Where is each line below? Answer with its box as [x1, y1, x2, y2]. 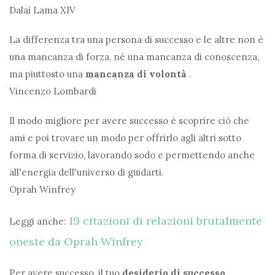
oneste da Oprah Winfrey [9, 234, 143, 249]
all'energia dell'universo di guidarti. [9, 166, 164, 179]
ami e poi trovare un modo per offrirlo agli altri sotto [9, 132, 241, 144]
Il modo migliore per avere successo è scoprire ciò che [9, 115, 249, 127]
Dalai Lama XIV [9, 4, 76, 17]
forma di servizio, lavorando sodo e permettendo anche [9, 149, 255, 161]
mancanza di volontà [85, 68, 187, 80]
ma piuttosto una [9, 68, 85, 80]
